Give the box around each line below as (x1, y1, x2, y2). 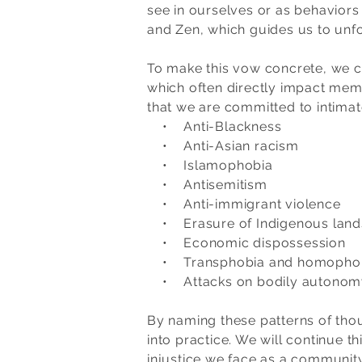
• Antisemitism (147, 177, 267, 192)
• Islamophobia (147, 158, 273, 173)
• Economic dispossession (147, 235, 346, 250)
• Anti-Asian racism (147, 138, 299, 154)
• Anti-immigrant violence (147, 196, 341, 212)
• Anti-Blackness (147, 119, 282, 134)
